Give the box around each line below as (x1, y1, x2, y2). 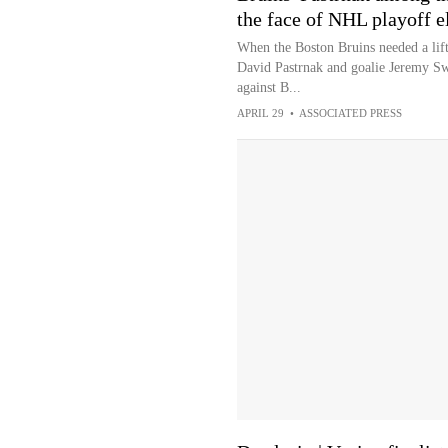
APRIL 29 (236, 107, 284, 120)
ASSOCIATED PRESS (298, 107, 402, 120)
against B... (236, 80, 301, 96)
